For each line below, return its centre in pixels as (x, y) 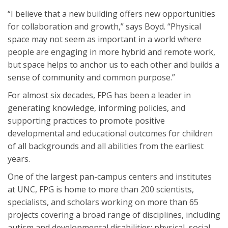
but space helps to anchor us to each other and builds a (113, 64)
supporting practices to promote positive (86, 120)
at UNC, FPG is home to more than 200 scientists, (101, 189)
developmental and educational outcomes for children (110, 133)
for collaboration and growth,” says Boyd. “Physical (104, 26)
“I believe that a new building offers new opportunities (111, 13)
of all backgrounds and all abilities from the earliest (106, 146)
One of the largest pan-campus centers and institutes (110, 176)
